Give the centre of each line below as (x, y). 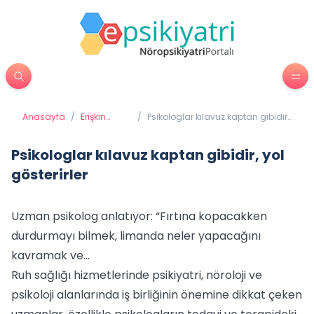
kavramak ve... (50, 255)
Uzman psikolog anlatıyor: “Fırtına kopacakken (139, 216)
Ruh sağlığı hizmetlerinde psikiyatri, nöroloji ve (137, 275)
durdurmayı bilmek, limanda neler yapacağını (136, 236)
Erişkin (93, 117)
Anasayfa (44, 117)
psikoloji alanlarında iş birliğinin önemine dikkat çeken (157, 295)
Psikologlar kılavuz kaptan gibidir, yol (148, 155)
